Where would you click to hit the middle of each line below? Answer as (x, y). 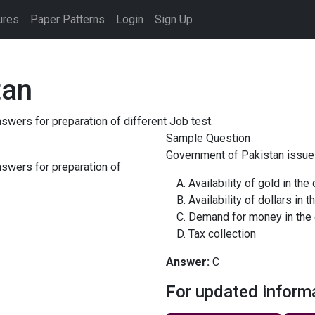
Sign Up (174, 19)
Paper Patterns (68, 19)
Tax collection (222, 234)
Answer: (188, 262)
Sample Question (208, 138)
